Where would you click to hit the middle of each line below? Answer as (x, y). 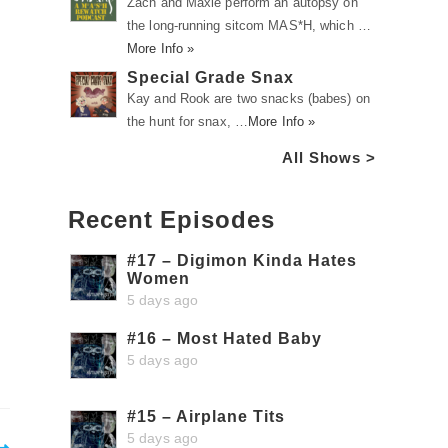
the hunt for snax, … (187, 121)
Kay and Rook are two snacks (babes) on (248, 98)
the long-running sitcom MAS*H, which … (249, 25)
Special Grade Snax (210, 77)
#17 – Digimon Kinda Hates (242, 260)
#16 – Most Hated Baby (224, 338)
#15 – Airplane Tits (206, 416)
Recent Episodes (171, 219)
